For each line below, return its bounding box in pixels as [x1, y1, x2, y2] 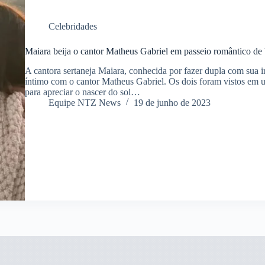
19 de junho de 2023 [133, 97, 211, 108]
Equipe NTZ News [48, 97, 121, 108]
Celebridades [48, 21, 97, 31]
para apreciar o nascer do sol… [24, 86, 140, 97]
